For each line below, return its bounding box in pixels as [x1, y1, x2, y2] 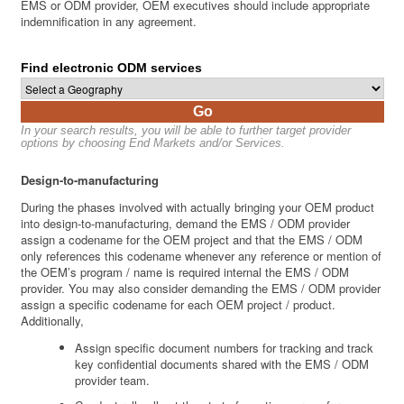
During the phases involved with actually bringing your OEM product [21, 198, 375, 216]
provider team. [75, 372, 151, 390]
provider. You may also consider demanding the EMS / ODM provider [21, 280, 381, 298]
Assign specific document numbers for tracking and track [75, 339, 374, 357]
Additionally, [21, 312, 85, 330]
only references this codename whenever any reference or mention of [21, 247, 382, 265]
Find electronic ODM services [21, 60, 203, 76]
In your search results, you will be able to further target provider [21, 124, 352, 138]
